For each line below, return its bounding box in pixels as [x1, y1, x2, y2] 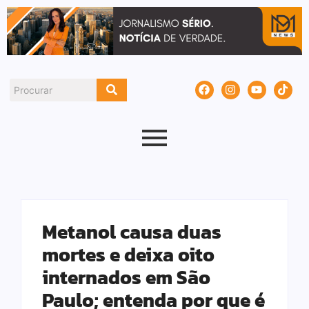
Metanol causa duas [42, 217, 221, 247]
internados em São [42, 263, 210, 292]
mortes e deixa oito [42, 240, 215, 270]
